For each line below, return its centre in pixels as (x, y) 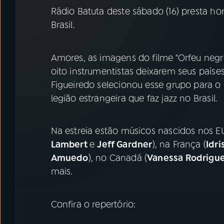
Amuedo (69, 158)
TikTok (40, 142)
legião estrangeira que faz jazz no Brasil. (134, 98)
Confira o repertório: (93, 204)
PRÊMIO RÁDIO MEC (73, 35)
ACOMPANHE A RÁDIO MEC (57, 69)
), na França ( (179, 144)
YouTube (44, 92)
